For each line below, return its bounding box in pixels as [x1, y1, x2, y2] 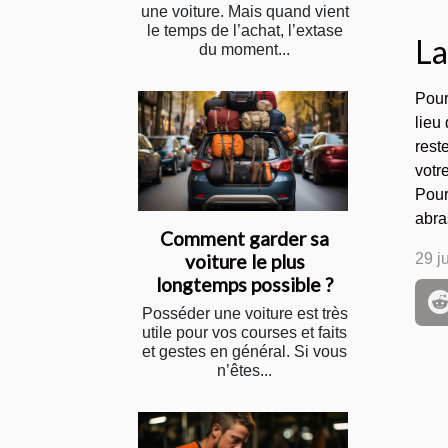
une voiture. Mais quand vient [140, 2, 349, 20]
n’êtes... [217, 361, 272, 379]
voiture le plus [184, 249, 305, 273]
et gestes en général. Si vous [142, 342, 347, 360]
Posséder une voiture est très [141, 304, 348, 322]
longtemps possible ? [156, 272, 333, 296]
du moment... [199, 40, 290, 58]
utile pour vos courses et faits [142, 323, 347, 341]
